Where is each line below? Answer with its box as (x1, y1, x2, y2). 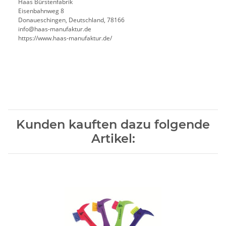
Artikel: (91, 131, 135, 146)
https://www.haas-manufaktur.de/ (18, 34, 112, 43)
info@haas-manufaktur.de (18, 25, 91, 34)
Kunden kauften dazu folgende (16, 117, 210, 132)
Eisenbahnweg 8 (18, 7, 66, 16)
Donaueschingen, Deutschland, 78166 (18, 16, 125, 25)
